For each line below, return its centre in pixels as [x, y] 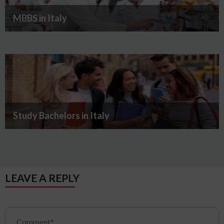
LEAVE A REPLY [42, 177]
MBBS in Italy [40, 18]
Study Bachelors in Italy [61, 115]
